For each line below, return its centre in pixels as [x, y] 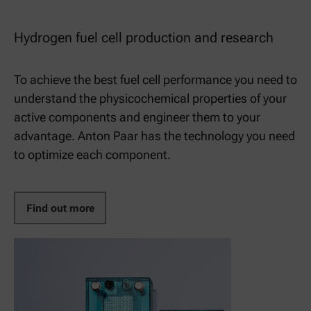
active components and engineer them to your [137, 117]
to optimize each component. [92, 155]
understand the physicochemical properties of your [150, 99]
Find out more [60, 208]
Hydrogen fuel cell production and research [144, 38]
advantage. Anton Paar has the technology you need [154, 136]
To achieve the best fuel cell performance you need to [155, 80]
